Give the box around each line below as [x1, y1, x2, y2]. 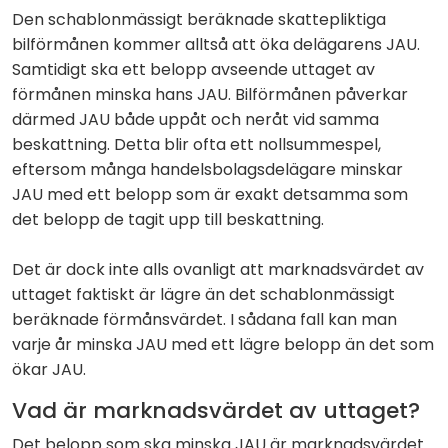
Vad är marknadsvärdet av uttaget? [12, 394, 420, 426]
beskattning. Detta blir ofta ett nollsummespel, [12, 132, 381, 156]
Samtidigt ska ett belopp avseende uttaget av [12, 57, 375, 81]
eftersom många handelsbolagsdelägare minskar [12, 157, 403, 181]
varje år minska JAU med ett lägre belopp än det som [12, 332, 434, 356]
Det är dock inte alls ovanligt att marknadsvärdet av [12, 257, 424, 281]
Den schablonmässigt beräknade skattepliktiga [12, 7, 386, 31]
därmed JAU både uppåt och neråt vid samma [12, 107, 379, 131]
